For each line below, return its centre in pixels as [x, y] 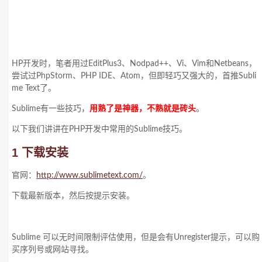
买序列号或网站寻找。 [53, 250]
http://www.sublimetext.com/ [89, 175]
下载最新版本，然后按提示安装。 [73, 196]
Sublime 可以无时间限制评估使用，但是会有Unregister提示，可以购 [136, 237]
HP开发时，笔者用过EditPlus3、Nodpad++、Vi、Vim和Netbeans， [134, 64]
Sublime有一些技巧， [51, 109]
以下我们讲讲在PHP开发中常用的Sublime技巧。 [99, 129]
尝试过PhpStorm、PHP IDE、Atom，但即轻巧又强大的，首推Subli [134, 76]
